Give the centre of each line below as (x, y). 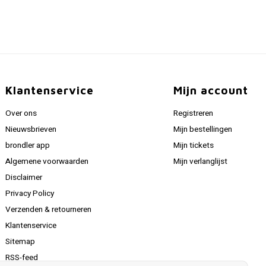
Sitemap (20, 242)
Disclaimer (24, 178)
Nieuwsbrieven (31, 129)
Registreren (193, 113)
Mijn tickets (193, 145)
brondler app (28, 145)
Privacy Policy (30, 194)
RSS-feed (22, 258)
